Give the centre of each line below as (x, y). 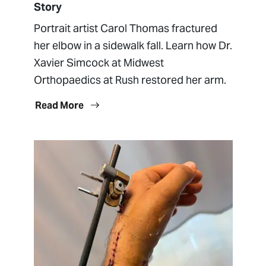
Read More (60, 106)
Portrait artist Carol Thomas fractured (125, 28)
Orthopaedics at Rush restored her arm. (130, 80)
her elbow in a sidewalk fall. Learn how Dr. (133, 46)
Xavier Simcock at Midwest (99, 63)
